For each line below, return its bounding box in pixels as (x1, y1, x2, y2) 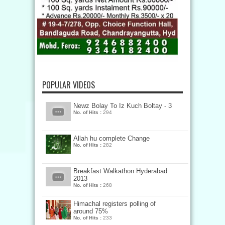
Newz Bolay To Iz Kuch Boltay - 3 (73, 102, 172, 110)
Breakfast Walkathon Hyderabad (73, 167, 167, 175)
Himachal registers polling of (73, 200, 156, 208)
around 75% (73, 207, 108, 215)
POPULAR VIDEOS (42, 79, 95, 91)
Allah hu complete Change (73, 135, 150, 143)
